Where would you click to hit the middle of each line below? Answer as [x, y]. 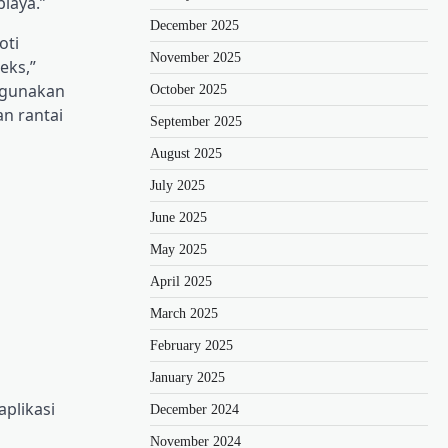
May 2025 [178, 249]
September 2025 [196, 121]
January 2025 [187, 377]
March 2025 [184, 313]
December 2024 [194, 409]
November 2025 [195, 57]
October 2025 [188, 89]
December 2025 [194, 25]
